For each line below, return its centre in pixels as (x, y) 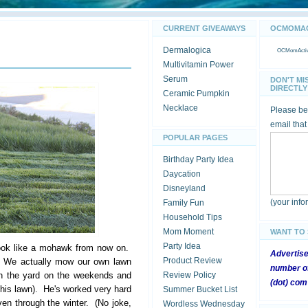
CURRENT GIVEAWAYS (204, 28)
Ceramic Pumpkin (196, 93)
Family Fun (184, 203)
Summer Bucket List (200, 289)
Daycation (182, 174)
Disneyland (184, 188)
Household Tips (192, 217)
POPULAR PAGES (195, 137)
